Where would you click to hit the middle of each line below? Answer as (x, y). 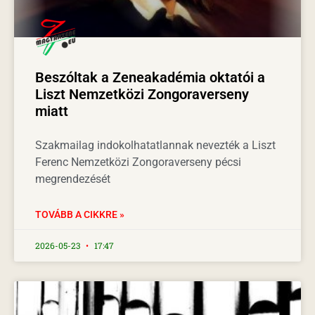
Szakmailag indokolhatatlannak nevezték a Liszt (155, 145)
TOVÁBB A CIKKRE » (80, 214)
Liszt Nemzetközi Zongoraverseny (142, 94)
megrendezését (73, 179)
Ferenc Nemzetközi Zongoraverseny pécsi (138, 162)
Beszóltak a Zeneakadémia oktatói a (150, 77)
